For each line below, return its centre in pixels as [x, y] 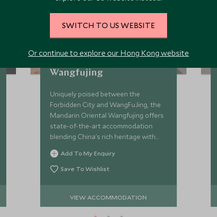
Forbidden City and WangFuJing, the [106, 105]
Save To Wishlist [85, 169]
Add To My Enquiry [88, 153]
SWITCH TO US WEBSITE [108, 25]
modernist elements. [81, 147]
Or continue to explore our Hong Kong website [108, 53]
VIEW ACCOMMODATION [108, 197]
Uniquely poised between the [95, 94]
